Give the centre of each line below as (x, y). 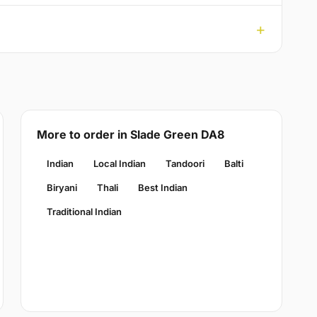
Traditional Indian (84, 212)
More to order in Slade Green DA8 (130, 135)
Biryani (62, 188)
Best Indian (162, 188)
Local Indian (119, 164)
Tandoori (185, 164)
